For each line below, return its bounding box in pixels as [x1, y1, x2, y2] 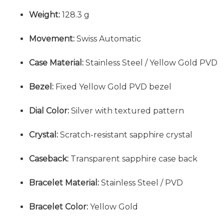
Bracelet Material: [29, 178, 99, 187]
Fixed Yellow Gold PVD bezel [53, 82, 172, 91]
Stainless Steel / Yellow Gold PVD [83, 58, 218, 67]
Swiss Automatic [74, 34, 141, 43]
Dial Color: [29, 106, 69, 115]
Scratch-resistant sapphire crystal [58, 130, 193, 139]
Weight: [29, 10, 60, 19]
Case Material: [29, 58, 84, 67]
